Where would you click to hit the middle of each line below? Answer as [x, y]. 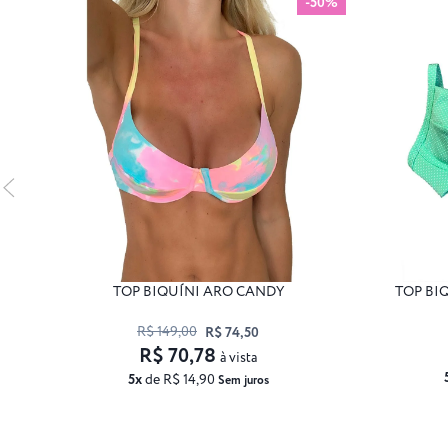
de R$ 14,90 [179, 379]
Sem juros [243, 380]
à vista [238, 357]
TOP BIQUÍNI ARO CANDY [198, 291]
